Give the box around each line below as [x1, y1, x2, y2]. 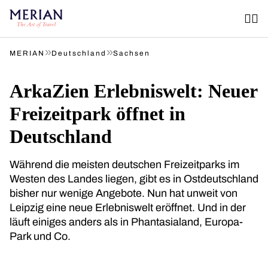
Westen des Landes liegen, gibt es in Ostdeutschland [10, 173, 258, 185]
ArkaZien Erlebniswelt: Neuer [10, 80, 257, 102]
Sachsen [113, 49, 150, 57]
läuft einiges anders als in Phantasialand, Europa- [10, 216, 243, 228]
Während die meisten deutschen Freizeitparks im [10, 159, 239, 170]
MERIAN [10, 49, 45, 57]
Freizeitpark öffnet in [10, 103, 185, 124]
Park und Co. [10, 230, 73, 242]
